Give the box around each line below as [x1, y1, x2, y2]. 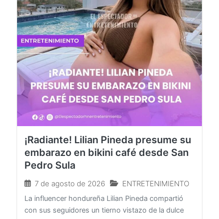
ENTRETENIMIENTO [122, 189, 189, 198]
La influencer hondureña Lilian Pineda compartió [24, 204, 183, 213]
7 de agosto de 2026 [35, 189, 105, 198]
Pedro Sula [24, 169, 75, 181]
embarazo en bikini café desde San [24, 156, 189, 169]
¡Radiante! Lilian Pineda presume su [24, 144, 191, 156]
